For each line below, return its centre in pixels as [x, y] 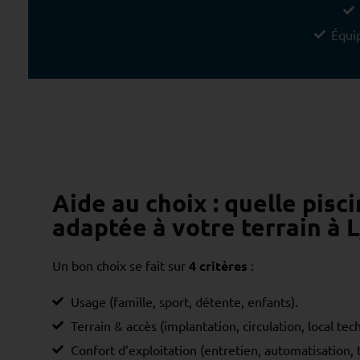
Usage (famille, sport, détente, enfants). [184, 301]
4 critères [218, 265]
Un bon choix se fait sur [121, 265]
